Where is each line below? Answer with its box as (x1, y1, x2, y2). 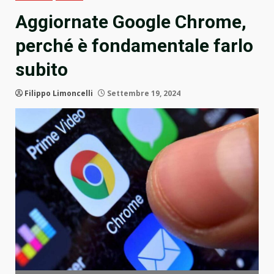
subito (15, 59, 68, 81)
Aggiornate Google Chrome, (15, 11, 246, 33)
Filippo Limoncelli (24, 88, 93, 99)
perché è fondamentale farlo (15, 35, 253, 57)
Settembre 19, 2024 (105, 88, 180, 99)
